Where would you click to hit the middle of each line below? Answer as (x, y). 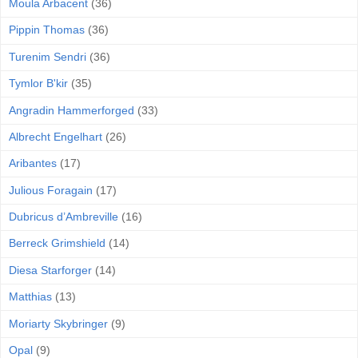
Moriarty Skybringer (58, 323)
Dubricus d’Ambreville (64, 217)
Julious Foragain (51, 190)
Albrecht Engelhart (56, 136)
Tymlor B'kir (38, 84)
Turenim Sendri (48, 56)
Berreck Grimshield (57, 243)
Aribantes (33, 163)
